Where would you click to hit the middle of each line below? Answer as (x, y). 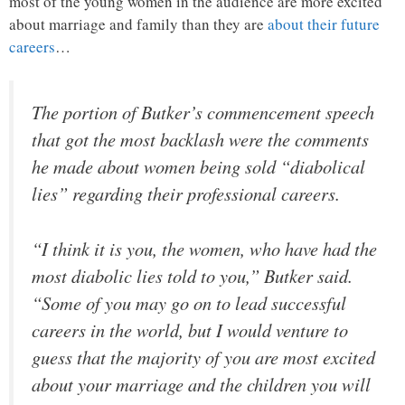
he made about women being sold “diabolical (198, 167)
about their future (324, 24)
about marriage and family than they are (138, 24)
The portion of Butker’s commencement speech (203, 113)
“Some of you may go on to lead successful (189, 302)
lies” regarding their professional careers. (186, 194)
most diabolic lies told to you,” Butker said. (192, 275)
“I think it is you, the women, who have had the (204, 248)
